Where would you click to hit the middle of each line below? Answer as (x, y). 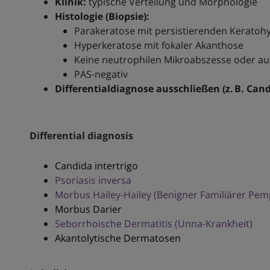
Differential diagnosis (81, 136)
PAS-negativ (101, 74)
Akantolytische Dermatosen (118, 238)
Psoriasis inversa (93, 181)
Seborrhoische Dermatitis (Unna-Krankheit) (153, 224)
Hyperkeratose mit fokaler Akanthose (159, 46)
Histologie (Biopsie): (102, 17)
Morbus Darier (88, 209)
